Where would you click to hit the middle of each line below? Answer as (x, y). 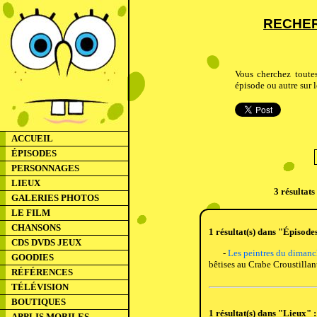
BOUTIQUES (39, 302)
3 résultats (294, 191)
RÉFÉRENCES (42, 272)
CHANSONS (36, 227)
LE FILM (31, 213)
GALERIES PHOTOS (55, 198)
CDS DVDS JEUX (46, 242)
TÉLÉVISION (40, 287)
